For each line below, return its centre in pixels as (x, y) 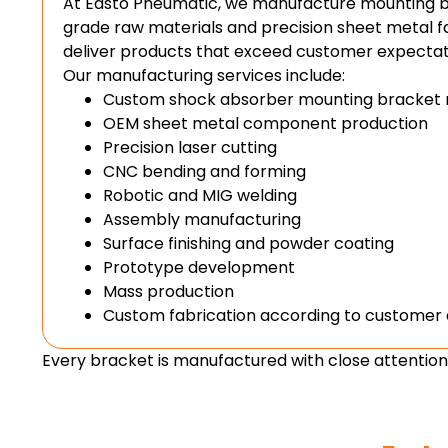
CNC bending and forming (204, 172)
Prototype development (199, 268)
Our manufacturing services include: (204, 76)
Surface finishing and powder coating (248, 244)
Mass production (168, 292)
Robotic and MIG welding (200, 196)
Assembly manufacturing (202, 220)
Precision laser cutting (190, 148)
